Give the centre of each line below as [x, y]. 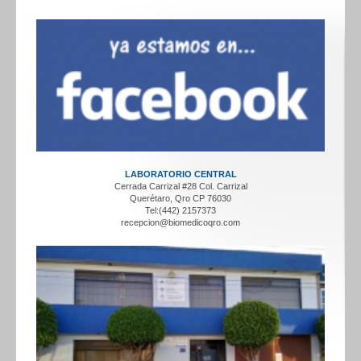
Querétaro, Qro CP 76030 [180, 199]
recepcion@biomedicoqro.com [180, 223]
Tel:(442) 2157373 [180, 211]
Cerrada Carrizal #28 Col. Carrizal [180, 187]
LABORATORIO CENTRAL [180, 174]
